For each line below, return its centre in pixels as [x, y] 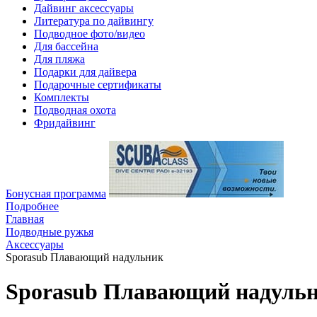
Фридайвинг [65, 123]
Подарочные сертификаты [98, 85]
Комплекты [62, 97]
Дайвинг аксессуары [84, 8]
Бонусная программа [56, 194]
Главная [25, 219]
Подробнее [32, 206]
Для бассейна [66, 46]
